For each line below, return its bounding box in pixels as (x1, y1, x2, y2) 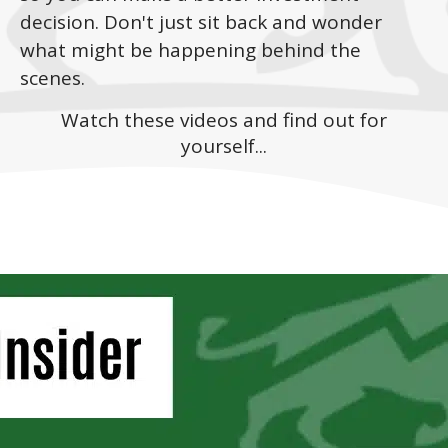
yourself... (181, 133, 267, 159)
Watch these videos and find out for (61, 107, 387, 133)
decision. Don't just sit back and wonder (20, 9, 382, 35)
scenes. (20, 65, 85, 91)
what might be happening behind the (20, 37, 361, 63)
